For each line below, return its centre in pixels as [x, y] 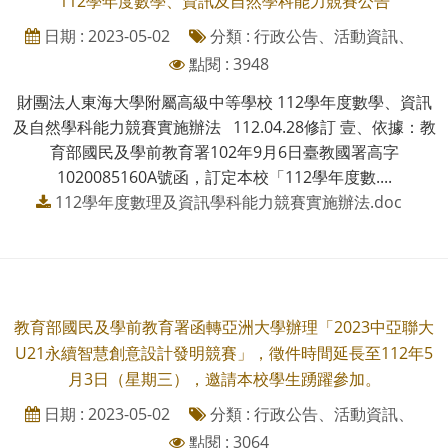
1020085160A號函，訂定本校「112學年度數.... [224, 176]
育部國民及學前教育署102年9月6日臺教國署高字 [224, 151]
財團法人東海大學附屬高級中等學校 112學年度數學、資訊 [224, 101]
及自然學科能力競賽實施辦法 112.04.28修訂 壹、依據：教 [224, 126]
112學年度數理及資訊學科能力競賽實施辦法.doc [228, 201]
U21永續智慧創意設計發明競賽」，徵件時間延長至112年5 [224, 352]
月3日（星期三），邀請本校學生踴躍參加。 [224, 378]
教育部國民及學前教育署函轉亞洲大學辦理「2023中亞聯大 [224, 326]
